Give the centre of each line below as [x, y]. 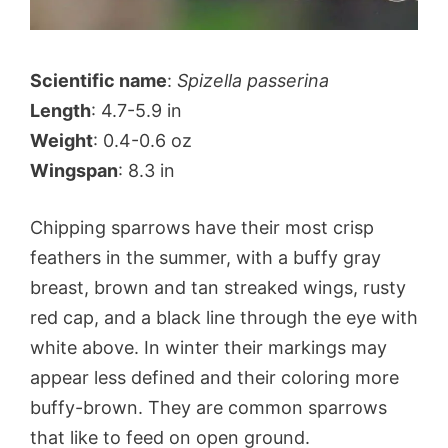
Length [60, 110]
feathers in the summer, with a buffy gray [205, 257]
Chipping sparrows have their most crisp [202, 227]
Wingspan [74, 170]
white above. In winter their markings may [208, 347]
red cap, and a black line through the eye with [224, 317]
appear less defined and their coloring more [214, 377]
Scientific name [98, 80]
